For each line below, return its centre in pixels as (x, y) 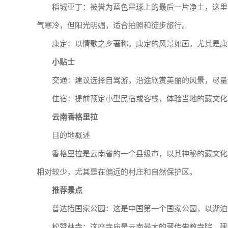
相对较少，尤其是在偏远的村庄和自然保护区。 (117, 172)
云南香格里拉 (75, 117)
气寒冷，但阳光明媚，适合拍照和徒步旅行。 (113, 25)
